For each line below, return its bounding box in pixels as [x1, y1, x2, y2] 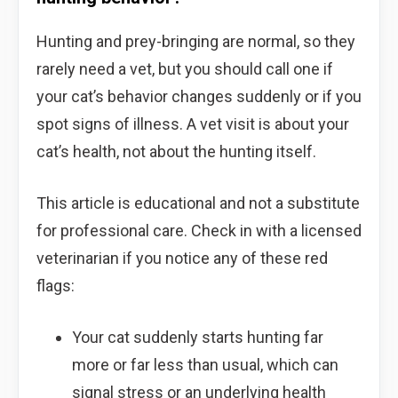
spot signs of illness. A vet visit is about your [36, 114, 349, 133]
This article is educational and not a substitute [36, 193, 360, 212]
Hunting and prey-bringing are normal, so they [36, 31, 355, 51]
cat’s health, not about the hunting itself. [36, 141, 316, 161]
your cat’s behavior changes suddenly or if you [36, 86, 362, 106]
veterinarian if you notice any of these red [36, 248, 328, 267]
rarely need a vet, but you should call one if [36, 59, 333, 78]
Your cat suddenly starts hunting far [71, 327, 323, 346]
